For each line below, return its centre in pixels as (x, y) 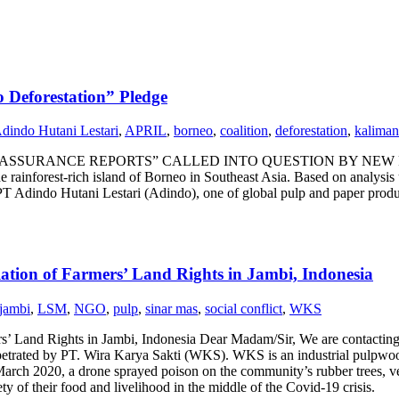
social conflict (244, 308)
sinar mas (171, 308)
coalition (244, 131)
